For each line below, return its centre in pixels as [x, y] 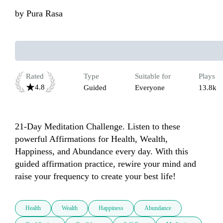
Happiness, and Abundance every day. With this [102, 152]
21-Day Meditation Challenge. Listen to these [98, 127]
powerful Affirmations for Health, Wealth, [91, 139]
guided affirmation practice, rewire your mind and [106, 164]
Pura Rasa [45, 14]
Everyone [150, 88]
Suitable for [153, 76]
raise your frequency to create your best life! [95, 176]
